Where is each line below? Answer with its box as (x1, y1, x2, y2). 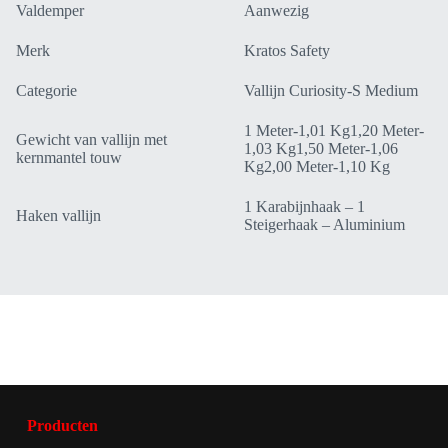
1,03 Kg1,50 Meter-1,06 (244, 139, 398, 157)
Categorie (16, 81, 77, 99)
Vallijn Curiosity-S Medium (244, 81, 418, 99)
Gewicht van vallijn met (16, 130, 167, 148)
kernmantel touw (16, 148, 122, 166)
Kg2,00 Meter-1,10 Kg (244, 157, 390, 175)
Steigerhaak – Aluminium (244, 215, 405, 233)
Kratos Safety (244, 41, 330, 59)
